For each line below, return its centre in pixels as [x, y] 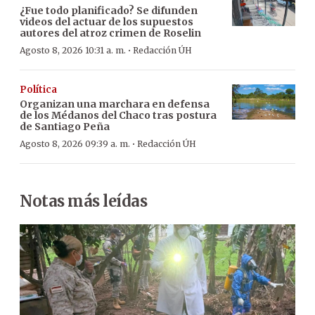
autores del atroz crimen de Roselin [110, 33]
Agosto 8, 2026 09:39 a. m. [75, 143]
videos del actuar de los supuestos [107, 21]
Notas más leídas [83, 201]
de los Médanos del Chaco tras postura [118, 115]
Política [38, 89]
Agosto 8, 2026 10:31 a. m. [73, 50]
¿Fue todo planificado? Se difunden [109, 10]
